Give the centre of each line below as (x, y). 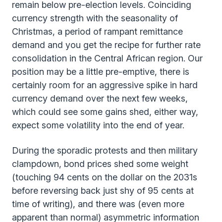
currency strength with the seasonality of (95, 18)
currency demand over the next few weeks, (100, 98)
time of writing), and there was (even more (98, 204)
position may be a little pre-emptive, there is (101, 71)
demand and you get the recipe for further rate (106, 45)
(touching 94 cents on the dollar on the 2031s (105, 177)
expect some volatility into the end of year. (98, 125)
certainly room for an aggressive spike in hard (105, 85)
